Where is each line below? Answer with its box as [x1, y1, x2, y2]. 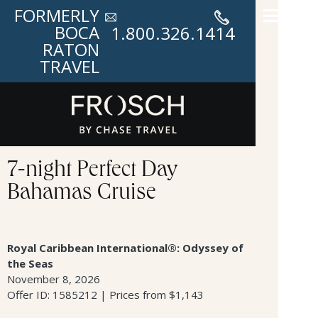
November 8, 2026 [7, 271, 100, 286]
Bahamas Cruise [7, 182, 156, 206]
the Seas [7, 256, 53, 270]
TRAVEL [40, 55, 99, 78]
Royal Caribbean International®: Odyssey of [7, 240, 243, 255]
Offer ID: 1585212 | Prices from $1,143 [7, 287, 204, 302]
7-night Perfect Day [7, 160, 177, 183]
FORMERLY [14, 4, 99, 27]
